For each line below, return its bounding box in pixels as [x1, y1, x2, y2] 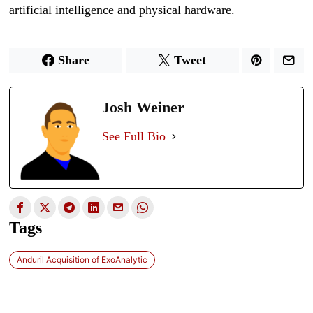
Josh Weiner [102, 99, 185, 116]
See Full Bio [102, 129, 166, 143]
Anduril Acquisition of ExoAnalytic [17, 254, 148, 265]
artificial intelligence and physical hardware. [9, 3, 235, 17]
